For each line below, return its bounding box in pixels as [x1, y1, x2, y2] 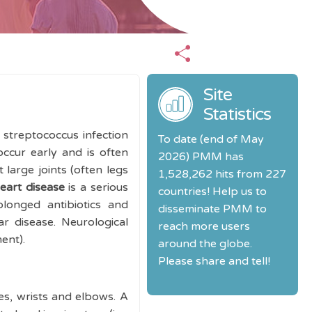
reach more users [157, 219, 250, 233]
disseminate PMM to [157, 202, 267, 216]
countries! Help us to [157, 185, 267, 198]
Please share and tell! [157, 254, 270, 268]
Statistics [203, 104, 271, 125]
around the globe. [157, 237, 252, 251]
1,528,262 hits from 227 [157, 167, 286, 181]
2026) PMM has [157, 150, 244, 164]
